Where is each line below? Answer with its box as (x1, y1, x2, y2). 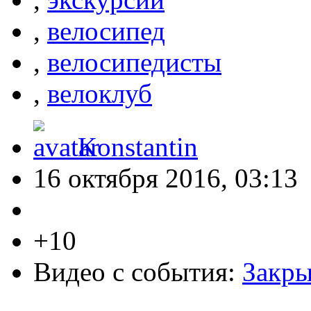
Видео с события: (33, 257, 242, 287)
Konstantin (78, 132, 198, 162)
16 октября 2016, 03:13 (33, 163, 298, 194)
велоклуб (47, 78, 152, 109)
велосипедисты (47, 47, 221, 78)
